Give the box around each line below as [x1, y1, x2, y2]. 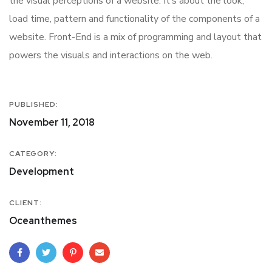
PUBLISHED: [9, 100, 58, 110]
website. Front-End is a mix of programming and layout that [9, 30, 262, 44]
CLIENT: [9, 198, 42, 208]
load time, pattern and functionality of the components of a [9, 12, 260, 26]
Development [9, 165, 74, 178]
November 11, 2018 [9, 116, 95, 129]
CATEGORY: [9, 149, 57, 159]
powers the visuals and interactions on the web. [9, 49, 215, 63]
